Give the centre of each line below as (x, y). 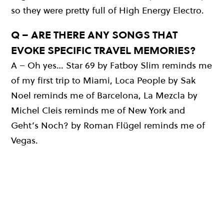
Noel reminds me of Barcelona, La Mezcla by (104, 95)
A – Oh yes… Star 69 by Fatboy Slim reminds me (111, 65)
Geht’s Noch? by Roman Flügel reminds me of (108, 125)
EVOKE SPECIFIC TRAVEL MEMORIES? (103, 50)
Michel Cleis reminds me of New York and (98, 110)
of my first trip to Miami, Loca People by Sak (103, 80)
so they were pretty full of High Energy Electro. (107, 10)
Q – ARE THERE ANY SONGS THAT (94, 35)
